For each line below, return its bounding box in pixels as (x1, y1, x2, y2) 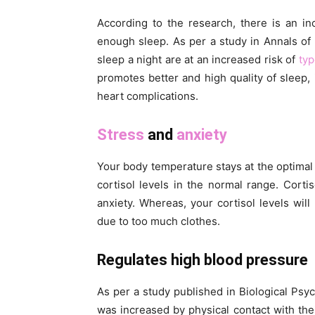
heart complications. (97, 89, 198, 103)
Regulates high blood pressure (97, 251, 308, 269)
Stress (97, 126, 144, 144)
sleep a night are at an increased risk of (97, 53, 299, 67)
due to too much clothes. (97, 214, 220, 229)
